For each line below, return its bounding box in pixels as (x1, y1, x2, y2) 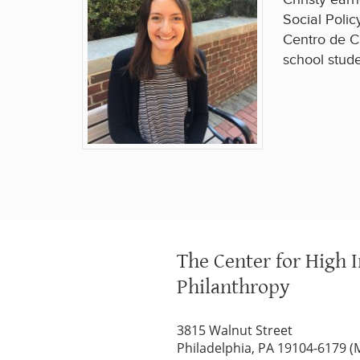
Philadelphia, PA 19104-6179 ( (177, 339, 354, 358)
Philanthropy (177, 275, 290, 300)
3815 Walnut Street (177, 321, 292, 340)
